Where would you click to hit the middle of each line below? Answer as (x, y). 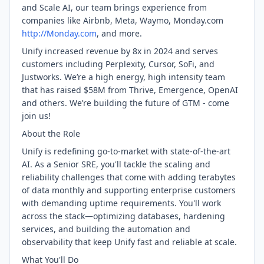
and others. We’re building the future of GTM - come (126, 103)
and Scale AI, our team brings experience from (114, 7)
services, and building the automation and (106, 229)
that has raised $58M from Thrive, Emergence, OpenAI (130, 90)
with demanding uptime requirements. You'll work (121, 203)
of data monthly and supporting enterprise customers (129, 190)
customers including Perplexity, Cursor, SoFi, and (118, 64)
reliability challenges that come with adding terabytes (129, 177)
